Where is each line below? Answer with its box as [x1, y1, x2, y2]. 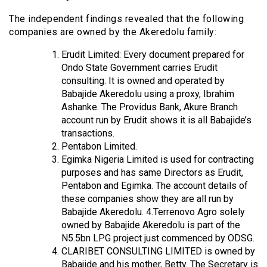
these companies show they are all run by [61, 193, 234, 204]
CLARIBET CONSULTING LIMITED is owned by [61, 245, 255, 257]
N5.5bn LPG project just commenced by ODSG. [61, 232, 254, 244]
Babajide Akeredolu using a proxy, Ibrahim [61, 88, 234, 100]
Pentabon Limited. [61, 140, 137, 152]
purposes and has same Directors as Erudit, [61, 166, 243, 178]
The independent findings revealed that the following [9, 13, 244, 24]
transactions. [61, 127, 114, 139]
